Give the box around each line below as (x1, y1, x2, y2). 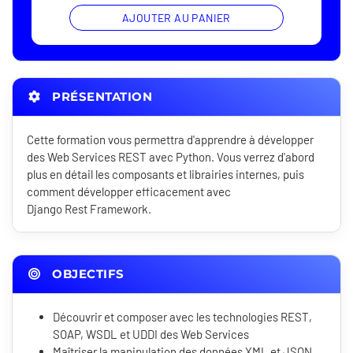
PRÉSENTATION (48, 89, 152, 105)
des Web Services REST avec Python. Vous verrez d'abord (27, 150, 314, 165)
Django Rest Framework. (27, 202, 151, 217)
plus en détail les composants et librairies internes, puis (27, 167, 304, 182)
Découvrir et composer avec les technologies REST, (53, 310, 312, 325)
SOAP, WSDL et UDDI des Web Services (53, 327, 249, 342)
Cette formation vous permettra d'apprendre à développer (27, 132, 314, 147)
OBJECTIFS (48, 266, 124, 282)
